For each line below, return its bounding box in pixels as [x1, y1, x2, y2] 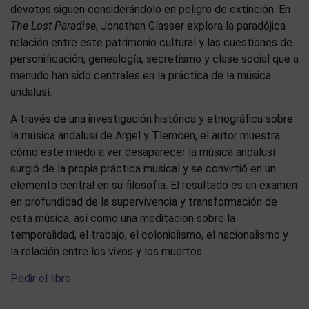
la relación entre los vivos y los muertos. [10, 245, 204, 258]
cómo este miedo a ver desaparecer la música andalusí [10, 146, 275, 159]
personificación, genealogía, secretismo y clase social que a [10, 52, 299, 66]
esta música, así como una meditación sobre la [10, 212, 235, 225]
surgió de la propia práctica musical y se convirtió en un [10, 162, 276, 175]
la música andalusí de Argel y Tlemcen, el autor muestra [10, 129, 280, 142]
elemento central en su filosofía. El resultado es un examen [10, 179, 297, 192]
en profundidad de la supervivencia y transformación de [10, 195, 277, 208]
